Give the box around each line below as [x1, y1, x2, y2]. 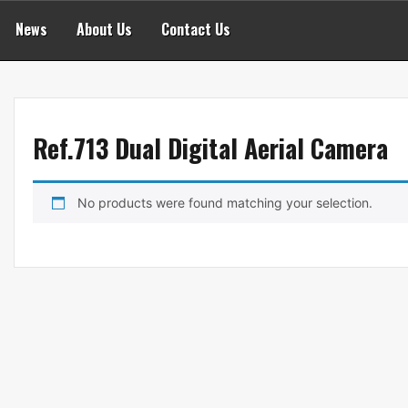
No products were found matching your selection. [77, 194, 373, 210]
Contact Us [161, 18, 230, 40]
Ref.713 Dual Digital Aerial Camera [33, 128, 389, 167]
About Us [76, 18, 132, 40]
